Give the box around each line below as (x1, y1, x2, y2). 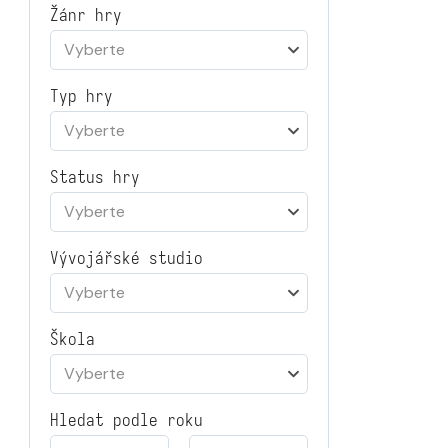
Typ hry (50, 86, 113, 107)
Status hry (50, 167, 140, 188)
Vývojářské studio (50, 248, 203, 269)
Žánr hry (50, 5, 122, 26)
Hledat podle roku (50, 410, 203, 431)
